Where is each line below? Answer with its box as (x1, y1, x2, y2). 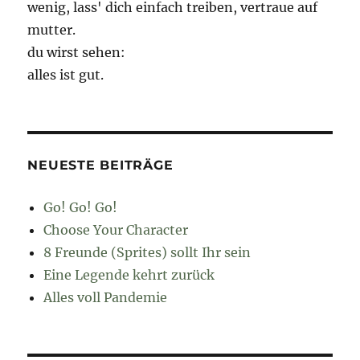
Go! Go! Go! (43, 198, 118, 215)
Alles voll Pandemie (43, 288, 168, 305)
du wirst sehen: (27, 43, 126, 60)
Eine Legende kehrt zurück (43, 266, 215, 283)
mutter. (27, 21, 76, 38)
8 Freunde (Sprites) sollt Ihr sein (43, 243, 252, 260)
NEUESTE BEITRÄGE (27, 157, 174, 173)
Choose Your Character (43, 221, 189, 238)
